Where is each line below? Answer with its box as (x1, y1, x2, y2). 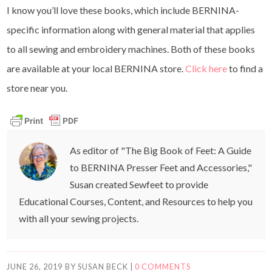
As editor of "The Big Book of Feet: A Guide (70, 144, 252, 157)
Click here (185, 62, 228, 74)
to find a (227, 62, 263, 74)
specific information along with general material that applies (7, 23, 256, 35)
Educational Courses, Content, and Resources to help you (19, 195, 253, 208)
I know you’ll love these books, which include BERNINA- (7, 4, 240, 16)
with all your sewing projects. (19, 212, 139, 225)
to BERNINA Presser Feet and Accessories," (70, 161, 253, 174)
